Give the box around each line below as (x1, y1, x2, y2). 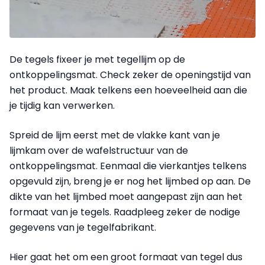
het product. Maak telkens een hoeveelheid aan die (9, 83, 247, 97)
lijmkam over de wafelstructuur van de (9, 143, 188, 157)
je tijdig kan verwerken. (9, 98, 115, 112)
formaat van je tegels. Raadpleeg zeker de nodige (9, 205, 240, 219)
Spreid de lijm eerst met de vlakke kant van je (9, 128, 220, 142)
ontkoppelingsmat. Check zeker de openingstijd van (9, 67, 251, 82)
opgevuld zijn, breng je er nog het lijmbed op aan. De (9, 174, 251, 188)
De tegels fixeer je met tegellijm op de (9, 52, 185, 66)
